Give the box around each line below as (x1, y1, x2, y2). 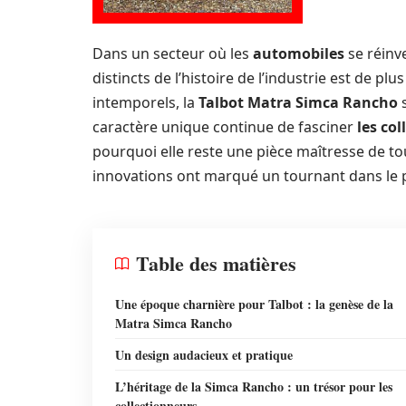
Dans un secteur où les (92, 43, 253, 63)
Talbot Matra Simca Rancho (198, 92, 398, 112)
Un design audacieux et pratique (115, 345, 293, 364)
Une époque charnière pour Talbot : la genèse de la (115, 295, 393, 314)
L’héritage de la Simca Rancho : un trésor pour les (115, 377, 392, 396)
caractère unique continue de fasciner (92, 117, 357, 137)
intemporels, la (92, 92, 198, 112)
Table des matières (136, 248, 296, 278)
